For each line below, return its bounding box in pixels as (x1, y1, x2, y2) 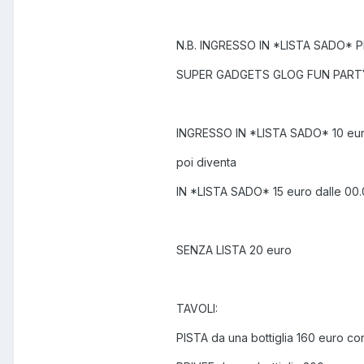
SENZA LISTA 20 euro (176, 243, 292, 258)
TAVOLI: (176, 301, 218, 316)
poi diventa (176, 155, 236, 170)
